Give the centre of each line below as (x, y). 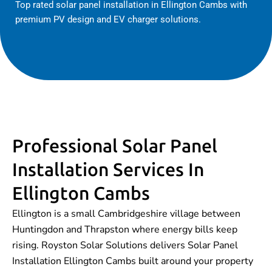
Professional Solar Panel (115, 146)
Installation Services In (108, 170)
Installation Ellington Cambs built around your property (133, 261)
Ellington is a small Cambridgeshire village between (126, 213)
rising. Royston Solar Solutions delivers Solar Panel (125, 245)
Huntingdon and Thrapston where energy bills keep (125, 229)
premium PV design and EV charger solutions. (108, 20)
